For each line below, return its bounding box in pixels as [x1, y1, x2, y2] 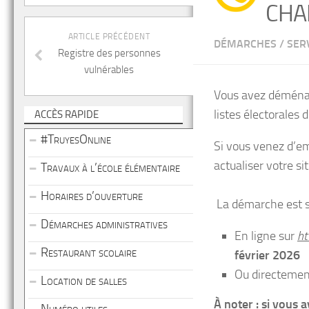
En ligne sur [235, 228, 297, 243]
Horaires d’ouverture [41, 188, 143, 203]
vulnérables [84, 63, 134, 76]
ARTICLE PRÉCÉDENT [68, 32, 150, 41]
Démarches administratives [41, 217, 168, 232]
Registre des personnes [57, 47, 161, 59]
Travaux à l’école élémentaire [41, 160, 180, 175]
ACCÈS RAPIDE [34, 108, 99, 121]
